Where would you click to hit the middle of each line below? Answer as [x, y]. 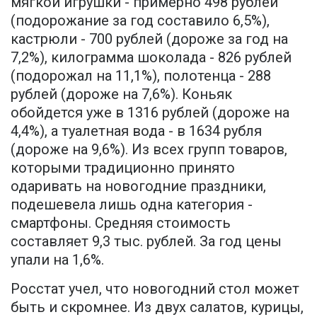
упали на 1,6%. [57, 259]
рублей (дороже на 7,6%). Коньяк [121, 94]
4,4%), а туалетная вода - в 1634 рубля [136, 131]
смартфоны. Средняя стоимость [121, 223]
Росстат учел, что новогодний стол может [155, 288]
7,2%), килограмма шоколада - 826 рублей [151, 57]
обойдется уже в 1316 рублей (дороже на [150, 112]
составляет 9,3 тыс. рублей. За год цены [146, 241]
